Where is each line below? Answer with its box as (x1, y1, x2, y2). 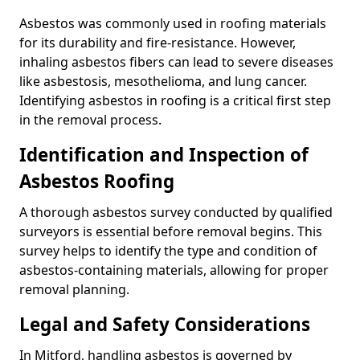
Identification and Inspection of (19, 141, 309, 167)
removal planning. (19, 280, 129, 298)
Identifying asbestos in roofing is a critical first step (19, 91, 331, 109)
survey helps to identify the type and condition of (19, 241, 317, 260)
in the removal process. (19, 110, 162, 129)
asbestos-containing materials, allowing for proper (19, 260, 329, 279)
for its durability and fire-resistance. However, (19, 33, 296, 51)
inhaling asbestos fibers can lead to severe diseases (19, 52, 333, 71)
